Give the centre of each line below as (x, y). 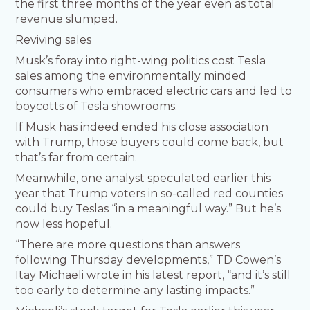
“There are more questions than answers (128, 245)
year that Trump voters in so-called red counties (149, 194)
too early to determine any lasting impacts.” (135, 291)
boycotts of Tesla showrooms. (97, 107)
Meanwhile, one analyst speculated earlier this (143, 179)
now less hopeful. (64, 224)
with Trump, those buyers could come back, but (150, 143)
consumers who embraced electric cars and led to (154, 91)
